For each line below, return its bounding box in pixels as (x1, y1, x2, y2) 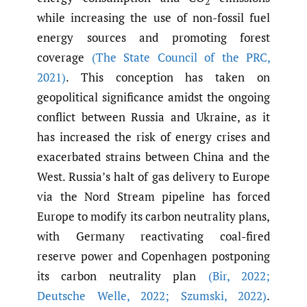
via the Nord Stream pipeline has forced (37, 188, 270, 205)
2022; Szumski (129, 288, 224, 304)
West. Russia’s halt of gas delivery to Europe (37, 169, 270, 185)
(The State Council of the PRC (91, 49, 267, 66)
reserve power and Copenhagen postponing (37, 248, 270, 265)
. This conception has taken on (66, 69, 270, 86)
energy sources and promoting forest (37, 29, 270, 46)
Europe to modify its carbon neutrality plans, (37, 208, 270, 225)
